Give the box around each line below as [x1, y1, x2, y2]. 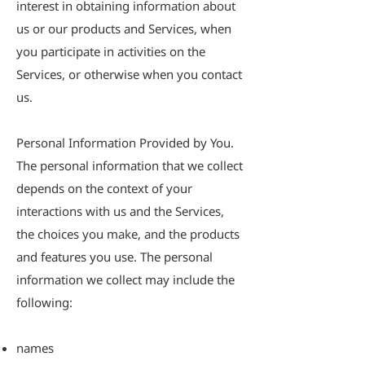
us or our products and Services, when [16, 20, 231, 37]
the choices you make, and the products [16, 226, 240, 242]
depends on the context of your [16, 180, 192, 196]
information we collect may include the [16, 271, 235, 288]
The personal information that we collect [16, 157, 243, 174]
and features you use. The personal [16, 248, 213, 265]
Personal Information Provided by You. [16, 134, 234, 151]
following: [16, 294, 73, 310]
